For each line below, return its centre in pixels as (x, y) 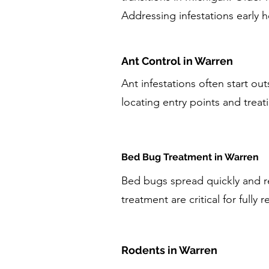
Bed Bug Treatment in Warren (190, 157)
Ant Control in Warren (177, 61)
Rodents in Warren (169, 250)
